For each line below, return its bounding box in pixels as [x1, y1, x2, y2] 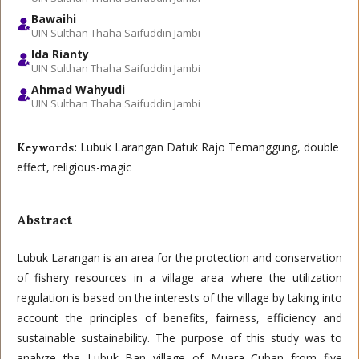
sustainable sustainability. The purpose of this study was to [17, 330, 342, 345]
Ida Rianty [31, 46, 89, 62]
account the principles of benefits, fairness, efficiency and [17, 310, 342, 325]
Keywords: [17, 140, 80, 155]
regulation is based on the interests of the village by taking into [17, 290, 342, 305]
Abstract [17, 212, 72, 228]
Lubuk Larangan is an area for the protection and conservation [17, 250, 342, 265]
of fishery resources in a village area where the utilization [17, 270, 342, 285]
